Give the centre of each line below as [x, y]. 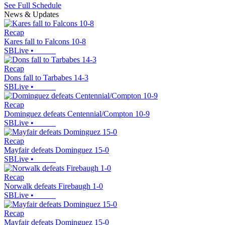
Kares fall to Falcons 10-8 [45, 42]
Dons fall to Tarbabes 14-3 [46, 78]
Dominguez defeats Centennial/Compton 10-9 [77, 114]
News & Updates [31, 15]
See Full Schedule [33, 6]
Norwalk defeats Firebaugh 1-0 [53, 186]
